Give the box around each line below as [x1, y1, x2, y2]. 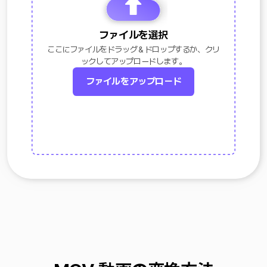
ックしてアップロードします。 [80, 57, 187, 66]
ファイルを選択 [98, 29, 169, 41]
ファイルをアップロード [85, 76, 182, 87]
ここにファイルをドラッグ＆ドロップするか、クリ [47, 45, 220, 54]
